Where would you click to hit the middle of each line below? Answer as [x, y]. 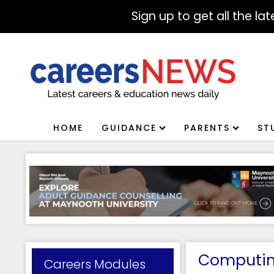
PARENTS [207, 128]
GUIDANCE [129, 128]
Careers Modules [95, 264]
